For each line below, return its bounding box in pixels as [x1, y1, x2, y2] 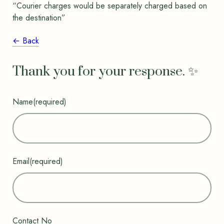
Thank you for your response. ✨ [12, 63, 198, 80]
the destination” [12, 11, 65, 23]
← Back [12, 34, 39, 46]
